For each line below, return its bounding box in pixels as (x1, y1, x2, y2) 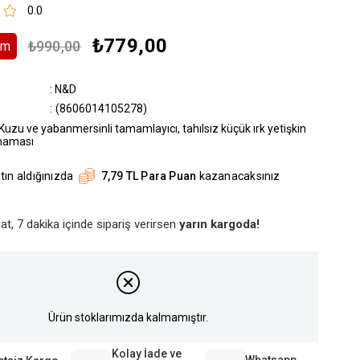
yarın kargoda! (178, 217, 260, 231)
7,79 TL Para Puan (100, 170, 197, 182)
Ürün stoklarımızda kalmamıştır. (48, 310, 209, 324)
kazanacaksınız (196, 170, 280, 182)
